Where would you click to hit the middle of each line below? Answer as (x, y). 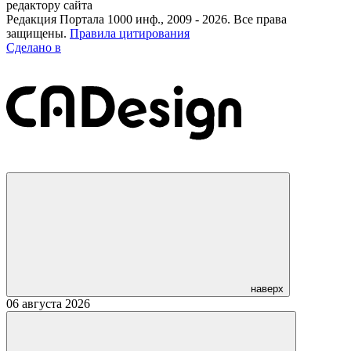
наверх (267, 288)
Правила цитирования (130, 33)
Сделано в (34, 47)
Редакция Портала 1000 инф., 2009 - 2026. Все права (147, 19)
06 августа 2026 (48, 303)
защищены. (38, 33)
